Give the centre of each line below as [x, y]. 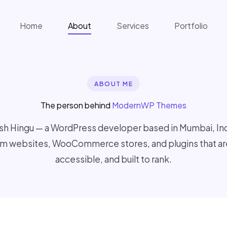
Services [133, 25]
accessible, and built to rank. [113, 159]
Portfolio [191, 25]
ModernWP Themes [149, 105]
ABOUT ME [113, 84]
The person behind [76, 105]
